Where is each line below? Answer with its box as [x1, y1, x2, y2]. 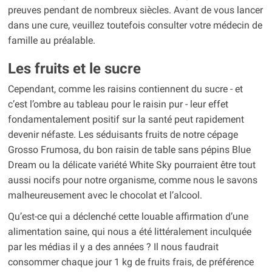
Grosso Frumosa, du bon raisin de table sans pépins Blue [7, 144, 251, 156]
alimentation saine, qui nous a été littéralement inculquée [7, 226, 251, 238]
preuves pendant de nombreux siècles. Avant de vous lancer [7, 4, 263, 16]
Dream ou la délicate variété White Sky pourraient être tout [7, 159, 256, 171]
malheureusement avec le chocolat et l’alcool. [7, 189, 202, 202]
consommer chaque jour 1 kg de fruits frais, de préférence [7, 256, 254, 268]
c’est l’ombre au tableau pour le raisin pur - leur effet [7, 98, 228, 110]
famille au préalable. [7, 35, 95, 47]
